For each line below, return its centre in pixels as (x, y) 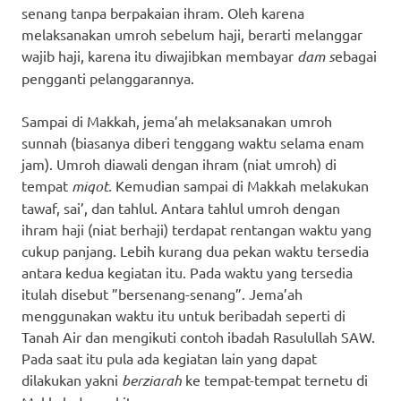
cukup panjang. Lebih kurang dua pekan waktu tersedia (195, 250)
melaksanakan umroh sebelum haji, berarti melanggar (192, 34)
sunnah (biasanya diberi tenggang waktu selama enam (193, 142)
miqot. (92, 185)
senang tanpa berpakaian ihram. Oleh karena (163, 12)
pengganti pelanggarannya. (108, 77)
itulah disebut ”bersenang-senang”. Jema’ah (162, 293)
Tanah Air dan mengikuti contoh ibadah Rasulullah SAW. (198, 336)
